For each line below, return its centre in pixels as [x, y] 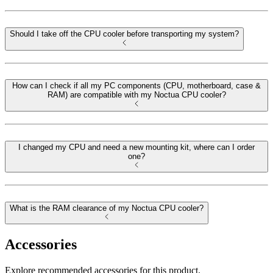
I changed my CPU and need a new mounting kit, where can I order [136, 147]
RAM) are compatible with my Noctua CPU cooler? [136, 95]
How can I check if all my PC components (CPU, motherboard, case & [136, 86]
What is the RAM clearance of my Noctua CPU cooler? [107, 208]
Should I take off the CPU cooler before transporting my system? [124, 34]
